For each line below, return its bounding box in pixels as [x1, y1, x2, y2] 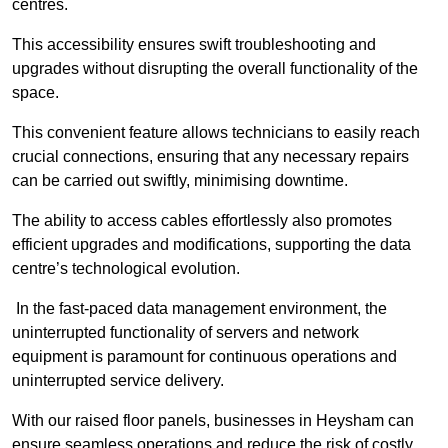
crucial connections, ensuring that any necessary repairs [12, 148, 409, 166]
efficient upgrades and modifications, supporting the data [12, 236, 411, 254]
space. [12, 84, 59, 102]
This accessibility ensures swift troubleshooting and [12, 36, 376, 54]
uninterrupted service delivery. [12, 372, 228, 390]
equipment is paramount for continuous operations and [12, 348, 397, 366]
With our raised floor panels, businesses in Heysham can [12, 412, 414, 430]
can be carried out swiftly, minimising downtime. [12, 172, 352, 190]
